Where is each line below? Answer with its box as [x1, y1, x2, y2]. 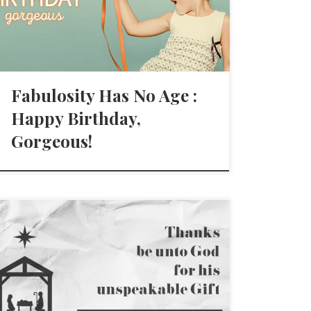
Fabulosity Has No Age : [11, 84, 198, 107]
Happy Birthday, [11, 107, 142, 130]
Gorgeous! [11, 130, 93, 153]
